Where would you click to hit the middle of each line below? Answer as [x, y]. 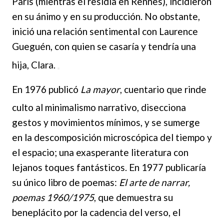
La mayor [100, 89]
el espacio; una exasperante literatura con [100, 152]
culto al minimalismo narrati [69, 107]
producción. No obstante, [147, 16]
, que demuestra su [133, 197]
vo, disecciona [156, 107]
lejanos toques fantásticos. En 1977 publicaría [109, 167]
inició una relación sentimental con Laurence [105, 31]
